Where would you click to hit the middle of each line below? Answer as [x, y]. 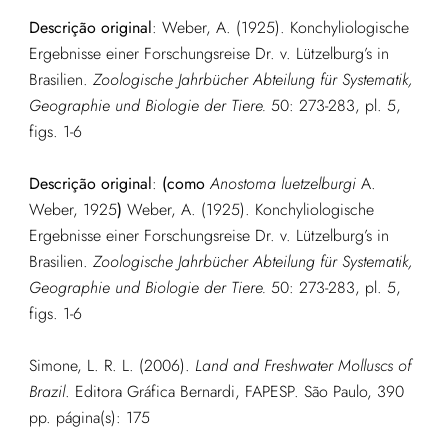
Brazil [46, 391]
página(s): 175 [102, 417]
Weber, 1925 [72, 209]
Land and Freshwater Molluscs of [302, 365]
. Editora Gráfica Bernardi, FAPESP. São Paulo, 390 [234, 391]
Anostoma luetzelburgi [282, 183]
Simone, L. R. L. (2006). [111, 365]
